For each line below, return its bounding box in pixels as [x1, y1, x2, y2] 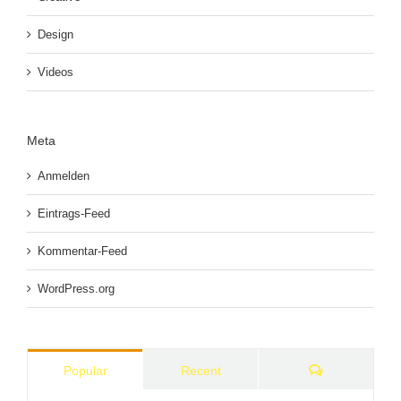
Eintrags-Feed [38, 206, 110, 220]
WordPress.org [38, 281, 115, 295]
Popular [63, 363, 107, 378]
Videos [38, 65, 73, 80]
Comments [322, 362, 384, 377]
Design [38, 28, 73, 42]
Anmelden [38, 168, 90, 183]
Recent [180, 363, 221, 378]
